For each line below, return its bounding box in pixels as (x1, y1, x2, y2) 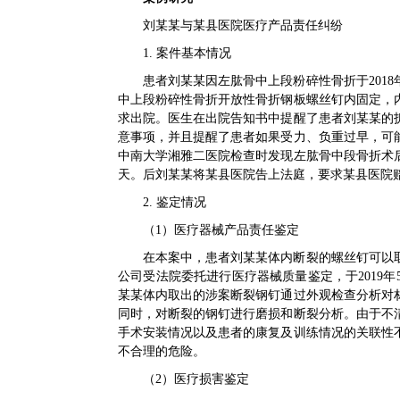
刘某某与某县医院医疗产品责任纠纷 (143, 19, 343, 32)
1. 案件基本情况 (143, 46, 231, 60)
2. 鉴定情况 (143, 196, 206, 209)
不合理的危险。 (118, 345, 205, 358)
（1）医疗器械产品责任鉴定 (143, 223, 299, 237)
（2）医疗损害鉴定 (143, 372, 249, 386)
